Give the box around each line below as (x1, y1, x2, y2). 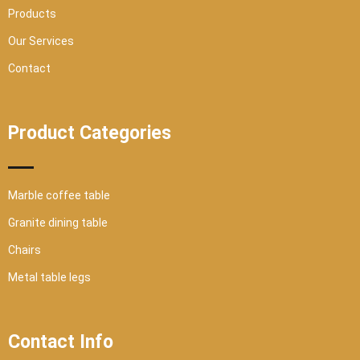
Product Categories (8, 122, 171, 145)
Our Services (8, 35, 74, 48)
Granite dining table (8, 216, 108, 230)
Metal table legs (8, 271, 91, 284)
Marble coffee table (8, 189, 110, 202)
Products (8, 7, 56, 21)
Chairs (8, 243, 41, 257)
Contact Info (8, 331, 113, 354)
